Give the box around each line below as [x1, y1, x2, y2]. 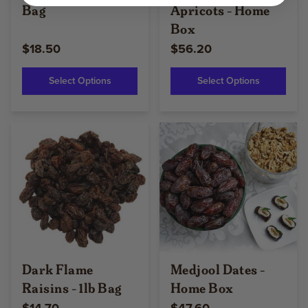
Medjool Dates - [170, 260, 265, 278]
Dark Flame [22, 260, 93, 278]
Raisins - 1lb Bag [22, 278, 122, 296]
